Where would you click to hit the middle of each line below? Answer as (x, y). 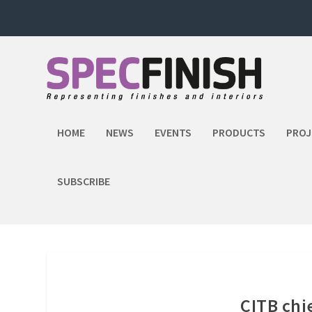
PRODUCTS (239, 132)
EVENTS (173, 132)
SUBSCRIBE (84, 181)
